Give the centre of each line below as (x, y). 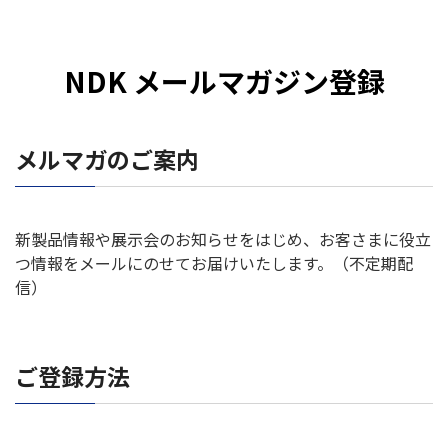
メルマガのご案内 (107, 159)
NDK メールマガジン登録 (224, 81)
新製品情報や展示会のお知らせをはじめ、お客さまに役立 (223, 239)
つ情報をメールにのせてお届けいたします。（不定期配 (214, 263)
